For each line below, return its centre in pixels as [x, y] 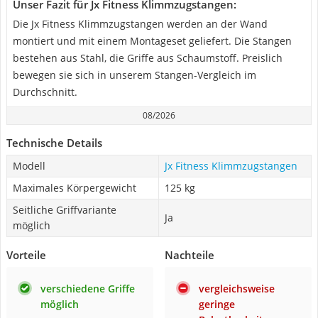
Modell [29, 166]
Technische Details [54, 143]
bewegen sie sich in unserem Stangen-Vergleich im [135, 75]
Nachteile [190, 255]
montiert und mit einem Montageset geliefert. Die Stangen [152, 41]
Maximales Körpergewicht [75, 188]
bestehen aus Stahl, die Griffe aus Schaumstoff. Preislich [148, 58]
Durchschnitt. [45, 92]
